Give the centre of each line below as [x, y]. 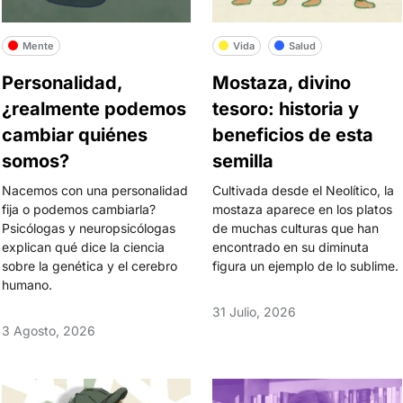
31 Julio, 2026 [254, 312]
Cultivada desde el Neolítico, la [303, 190]
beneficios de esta [293, 135]
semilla [243, 161]
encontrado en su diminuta [291, 247]
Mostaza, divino [282, 83]
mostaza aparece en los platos [302, 209]
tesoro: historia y [286, 109]
